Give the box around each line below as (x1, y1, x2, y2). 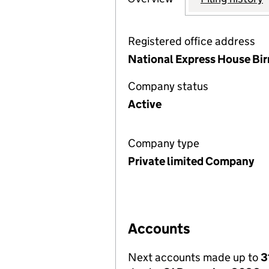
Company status (128, 79, 208, 93)
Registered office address (128, 34, 255, 48)
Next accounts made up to (128, 250, 261, 264)
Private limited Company (128, 154, 254, 168)
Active (128, 97, 162, 111)
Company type (128, 136, 199, 150)
